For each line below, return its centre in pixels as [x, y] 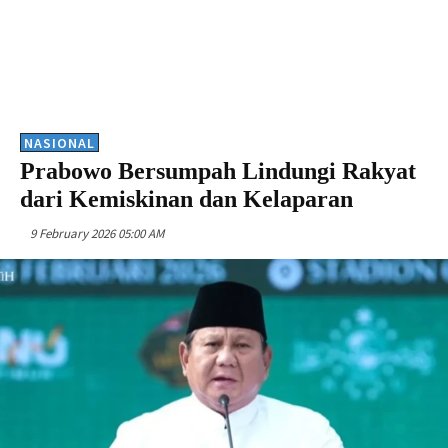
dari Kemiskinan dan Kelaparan [186, 198]
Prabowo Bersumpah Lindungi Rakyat [218, 170]
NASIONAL [59, 142]
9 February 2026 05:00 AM [97, 233]
